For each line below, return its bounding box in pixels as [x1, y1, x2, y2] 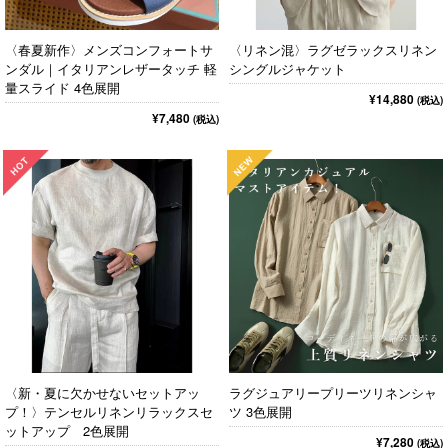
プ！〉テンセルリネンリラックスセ [5, 402, 213, 421]
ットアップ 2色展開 [5, 421, 129, 440]
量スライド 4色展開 [5, 78, 120, 97]
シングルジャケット [229, 59, 346, 78]
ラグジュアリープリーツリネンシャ [229, 383, 437, 402]
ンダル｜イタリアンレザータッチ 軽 [5, 59, 217, 78]
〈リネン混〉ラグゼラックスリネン [229, 40, 437, 59]
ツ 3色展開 [229, 402, 292, 421]
